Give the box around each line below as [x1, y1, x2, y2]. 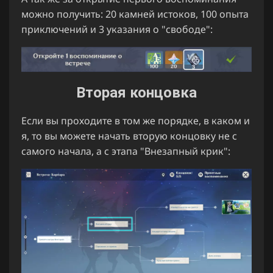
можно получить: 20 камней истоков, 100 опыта [21, 7, 249, 21]
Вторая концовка [76, 83, 197, 101]
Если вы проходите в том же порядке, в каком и [21, 113, 250, 127]
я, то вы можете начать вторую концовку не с [21, 129, 237, 143]
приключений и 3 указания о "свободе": [21, 22, 213, 36]
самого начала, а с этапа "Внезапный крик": [21, 144, 230, 158]
